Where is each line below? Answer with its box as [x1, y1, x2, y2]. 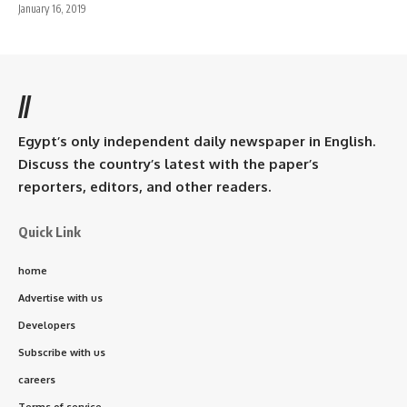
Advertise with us [18, 292, 103, 305]
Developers [18, 319, 75, 333]
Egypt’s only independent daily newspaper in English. [18, 133, 375, 151]
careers [18, 373, 55, 387]
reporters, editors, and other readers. [18, 178, 271, 196]
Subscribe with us [18, 346, 105, 360]
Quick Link [18, 223, 81, 241]
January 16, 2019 [18, 2, 86, 16]
